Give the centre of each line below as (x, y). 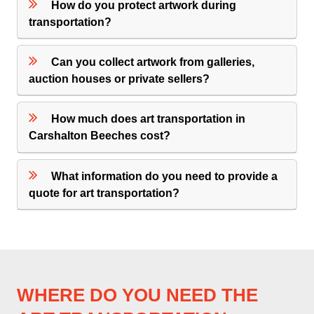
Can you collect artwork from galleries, (153, 62)
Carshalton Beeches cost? (100, 136)
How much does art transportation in (149, 119)
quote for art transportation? (104, 193)
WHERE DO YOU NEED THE (137, 295)
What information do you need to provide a (165, 176)
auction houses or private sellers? (120, 78)
